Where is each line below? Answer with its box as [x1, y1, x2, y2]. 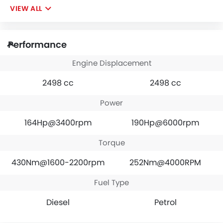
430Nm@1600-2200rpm [11, 156, 105, 168]
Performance [8, 38, 67, 51]
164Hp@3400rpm [24, 116, 92, 128]
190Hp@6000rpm [131, 116, 199, 128]
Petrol [154, 196, 177, 208]
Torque [98, 137, 125, 148]
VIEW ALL [10, 3, 42, 13]
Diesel [46, 196, 70, 208]
